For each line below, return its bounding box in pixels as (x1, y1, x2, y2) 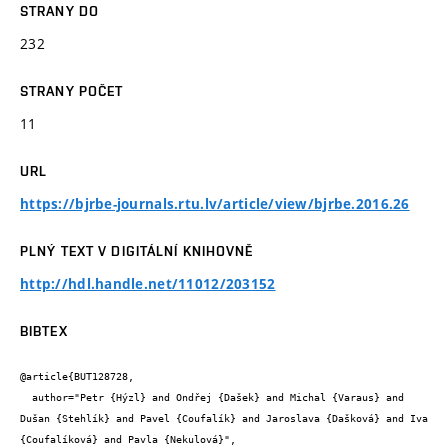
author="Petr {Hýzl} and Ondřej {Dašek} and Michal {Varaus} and (20, 392, 32, 404)
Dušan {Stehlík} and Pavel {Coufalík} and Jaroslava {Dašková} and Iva (20, 413, 428, 425)
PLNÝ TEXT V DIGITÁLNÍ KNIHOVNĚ (20, 242, 254, 259)
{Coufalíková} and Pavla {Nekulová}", (20, 434, 236, 446)
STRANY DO (20, 2, 100, 19)
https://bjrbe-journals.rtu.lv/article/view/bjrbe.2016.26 (20, 194, 410, 213)
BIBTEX (20, 322, 68, 339)
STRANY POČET (20, 82, 124, 99)
